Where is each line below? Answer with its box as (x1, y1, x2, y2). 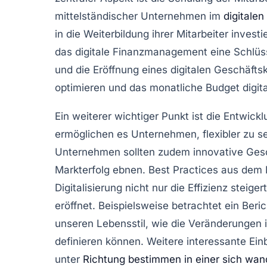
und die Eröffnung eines (55, 63, 170, 76)
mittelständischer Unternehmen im (55, 10, 223, 22)
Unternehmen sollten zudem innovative (55, 145, 246, 158)
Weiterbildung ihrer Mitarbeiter (83, 27, 228, 40)
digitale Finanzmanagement (75, 45, 207, 58)
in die (55, 27, 83, 40)
